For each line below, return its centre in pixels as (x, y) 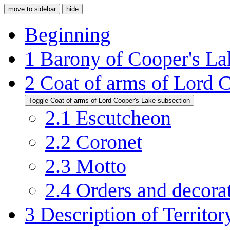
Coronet (109, 142)
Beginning (68, 34)
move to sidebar (32, 9)
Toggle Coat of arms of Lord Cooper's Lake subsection (109, 100)
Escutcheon (123, 118)
